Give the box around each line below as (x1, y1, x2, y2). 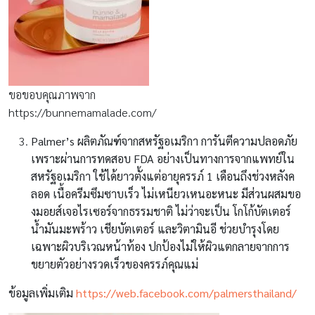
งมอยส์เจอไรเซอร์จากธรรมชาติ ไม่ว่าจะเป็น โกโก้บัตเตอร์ (31, 203, 291, 219)
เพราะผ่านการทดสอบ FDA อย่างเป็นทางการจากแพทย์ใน (31, 150, 295, 166)
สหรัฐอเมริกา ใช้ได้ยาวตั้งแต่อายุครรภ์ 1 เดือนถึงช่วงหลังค (31, 168, 295, 184)
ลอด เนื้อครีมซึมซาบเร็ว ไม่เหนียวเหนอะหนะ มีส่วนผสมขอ (31, 186, 301, 201)
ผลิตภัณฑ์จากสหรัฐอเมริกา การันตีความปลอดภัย (75, 133, 297, 148)
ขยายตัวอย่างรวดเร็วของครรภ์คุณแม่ (31, 256, 201, 271)
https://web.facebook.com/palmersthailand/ (76, 285, 297, 300)
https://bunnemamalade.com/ (8, 104, 156, 120)
